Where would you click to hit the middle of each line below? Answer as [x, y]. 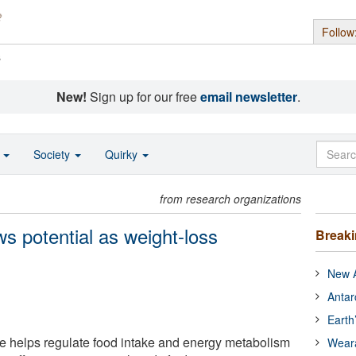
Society [53, 154]
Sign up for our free [143, 97]
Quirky [123, 154]
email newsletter [248, 97]
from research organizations [231, 199]
